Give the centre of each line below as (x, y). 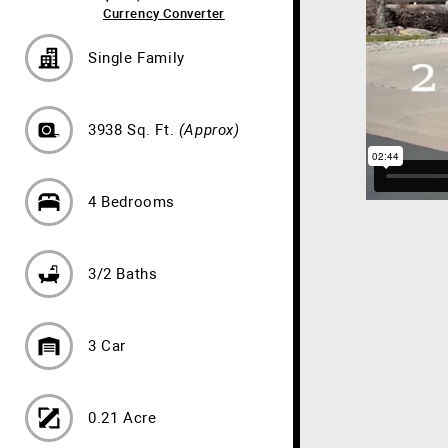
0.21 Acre (122, 418)
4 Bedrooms (131, 202)
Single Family (136, 58)
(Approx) (209, 130)
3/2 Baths (123, 274)
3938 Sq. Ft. (133, 130)
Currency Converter (164, 13)
